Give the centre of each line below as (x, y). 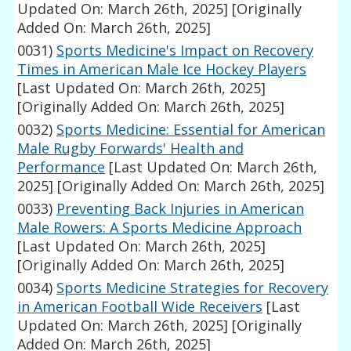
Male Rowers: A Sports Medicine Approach (160, 228)
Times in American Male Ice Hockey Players (162, 69)
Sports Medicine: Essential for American (191, 130)
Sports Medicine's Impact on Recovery (185, 51)
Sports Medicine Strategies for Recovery (193, 288)
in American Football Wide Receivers (140, 307)
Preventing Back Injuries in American (181, 209)
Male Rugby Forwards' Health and (131, 148)
